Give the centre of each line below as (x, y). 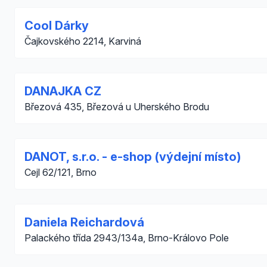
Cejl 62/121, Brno (60, 172)
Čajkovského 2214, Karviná (83, 41)
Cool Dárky (57, 26)
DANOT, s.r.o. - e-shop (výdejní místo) (133, 157)
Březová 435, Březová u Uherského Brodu (117, 107)
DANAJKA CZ (63, 91)
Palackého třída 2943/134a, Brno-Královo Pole (127, 238)
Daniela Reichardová (84, 222)
